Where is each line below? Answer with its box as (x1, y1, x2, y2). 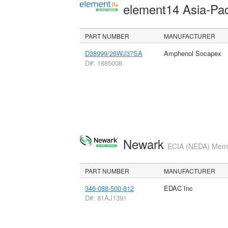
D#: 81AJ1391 (84, 192, 127, 203)
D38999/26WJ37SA (84, 48, 142, 58)
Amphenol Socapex (163, 48, 221, 58)
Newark (123, 134, 167, 153)
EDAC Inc (163, 183, 193, 193)
